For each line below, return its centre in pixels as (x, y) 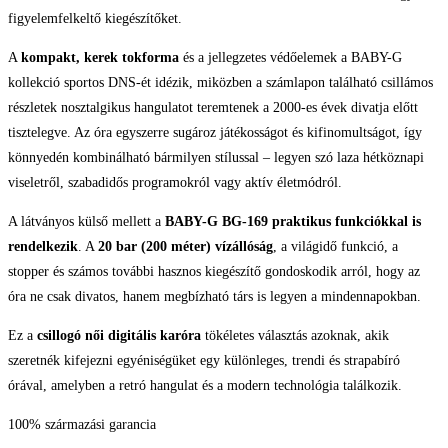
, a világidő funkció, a (335, 247)
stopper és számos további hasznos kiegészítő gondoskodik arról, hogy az (214, 272)
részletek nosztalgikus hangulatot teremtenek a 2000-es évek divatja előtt (213, 108)
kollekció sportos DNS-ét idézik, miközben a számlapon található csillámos (220, 83)
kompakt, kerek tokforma (100, 58)
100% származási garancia (82, 425)
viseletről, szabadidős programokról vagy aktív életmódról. (175, 183)
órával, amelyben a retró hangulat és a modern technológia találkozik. (205, 386)
